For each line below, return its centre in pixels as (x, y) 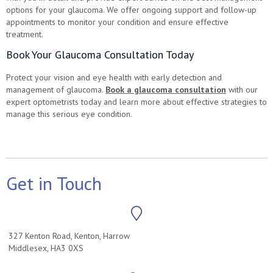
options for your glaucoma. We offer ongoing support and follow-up (131, 9)
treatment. (25, 34)
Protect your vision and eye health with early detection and (114, 77)
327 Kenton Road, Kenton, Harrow (69, 236)
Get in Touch (54, 183)
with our (242, 89)
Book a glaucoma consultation (166, 89)
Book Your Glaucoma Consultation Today (100, 54)
